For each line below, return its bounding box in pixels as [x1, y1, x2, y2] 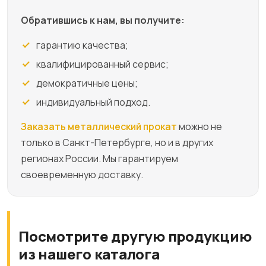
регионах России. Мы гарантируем [21, 151, 178, 165]
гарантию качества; [36, 38, 128, 52]
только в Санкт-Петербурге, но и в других [21, 135, 213, 149]
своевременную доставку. [21, 167, 143, 181]
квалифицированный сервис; [36, 57, 169, 71]
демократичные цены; [36, 76, 138, 90]
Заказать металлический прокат [21, 119, 177, 133]
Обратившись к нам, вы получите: [21, 13, 185, 27]
